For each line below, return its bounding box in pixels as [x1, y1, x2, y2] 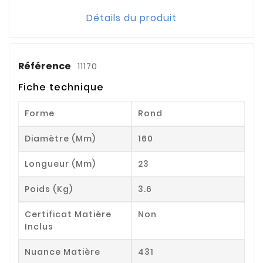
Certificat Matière [25, 208, 112, 220]
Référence [18, 59, 73, 73]
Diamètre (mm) [25, 132, 96, 144]
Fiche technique [18, 80, 104, 94]
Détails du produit [86, 11, 177, 25]
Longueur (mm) [25, 157, 96, 170]
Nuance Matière [25, 245, 100, 258]
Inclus [25, 220, 53, 232]
